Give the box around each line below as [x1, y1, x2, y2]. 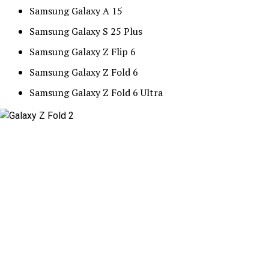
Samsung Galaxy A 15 [29, 4, 127, 17]
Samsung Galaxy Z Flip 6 [29, 45, 136, 58]
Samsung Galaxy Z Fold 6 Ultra [29, 86, 170, 99]
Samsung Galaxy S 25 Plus [29, 25, 142, 38]
